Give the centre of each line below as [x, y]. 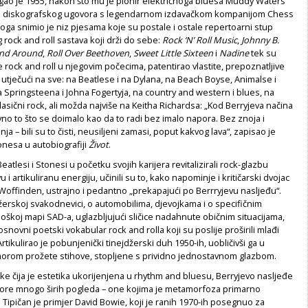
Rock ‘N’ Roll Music [200, 40]
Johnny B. [260, 40]
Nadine [234, 53]
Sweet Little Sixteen [173, 53]
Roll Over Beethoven [88, 53]
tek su [263, 53]
